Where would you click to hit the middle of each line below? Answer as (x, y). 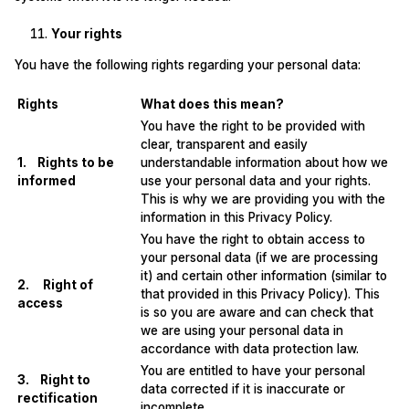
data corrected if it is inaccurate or (242, 389)
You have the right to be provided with (252, 126)
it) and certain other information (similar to (263, 276)
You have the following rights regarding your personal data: (187, 64)
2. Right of (55, 285)
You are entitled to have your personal (252, 371)
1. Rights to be (65, 163)
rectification (57, 399)
